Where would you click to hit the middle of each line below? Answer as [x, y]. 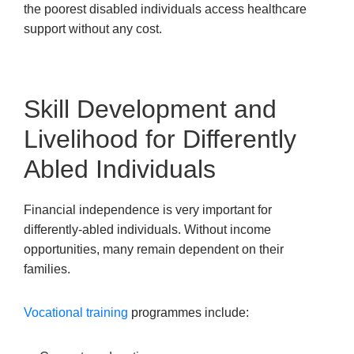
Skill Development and [150, 109]
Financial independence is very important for [148, 210]
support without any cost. [93, 29]
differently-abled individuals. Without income [147, 230]
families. [47, 269]
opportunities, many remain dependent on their [154, 250]
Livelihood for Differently [160, 139]
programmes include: [188, 313]
